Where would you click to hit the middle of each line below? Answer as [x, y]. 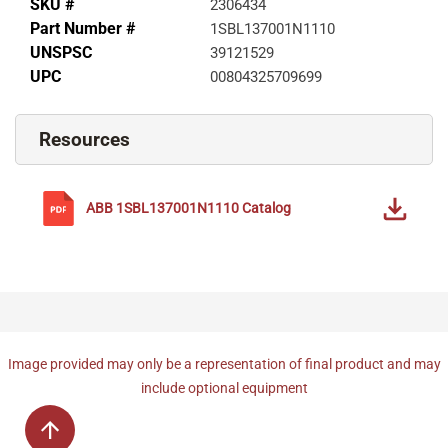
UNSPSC [61, 53]
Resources [84, 140]
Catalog [266, 208]
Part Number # [82, 29]
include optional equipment [224, 388]
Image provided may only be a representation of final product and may [224, 364]
